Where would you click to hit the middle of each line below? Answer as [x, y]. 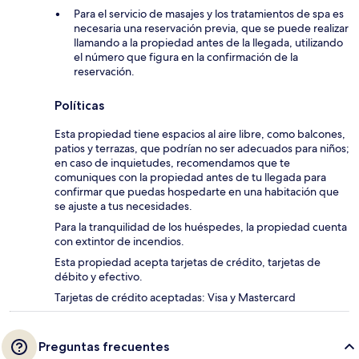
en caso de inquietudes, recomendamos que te [172, 163]
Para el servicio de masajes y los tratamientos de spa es [209, 14]
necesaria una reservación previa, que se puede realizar [211, 28]
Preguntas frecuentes [104, 347]
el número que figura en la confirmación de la [186, 57]
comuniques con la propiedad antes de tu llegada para [190, 177]
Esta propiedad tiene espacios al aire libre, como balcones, [200, 134]
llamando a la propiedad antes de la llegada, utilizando [208, 43]
